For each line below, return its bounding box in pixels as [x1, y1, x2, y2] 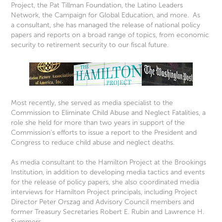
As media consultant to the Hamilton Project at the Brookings [11, 159, 207, 166]
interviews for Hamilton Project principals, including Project [11, 188, 198, 196]
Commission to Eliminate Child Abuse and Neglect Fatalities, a [11, 109, 206, 117]
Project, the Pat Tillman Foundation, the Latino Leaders [11, 1, 183, 9]
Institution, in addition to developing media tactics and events [11, 168, 205, 176]
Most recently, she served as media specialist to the [11, 99, 173, 107]
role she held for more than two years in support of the [11, 119, 185, 127]
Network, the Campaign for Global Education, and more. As [11, 11, 201, 19]
